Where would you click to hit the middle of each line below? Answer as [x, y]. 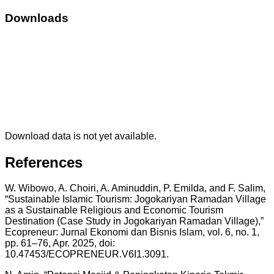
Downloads [37, 18]
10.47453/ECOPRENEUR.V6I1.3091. [87, 254]
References [44, 162]
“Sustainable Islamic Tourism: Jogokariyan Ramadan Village [135, 199]
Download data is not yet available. [81, 136]
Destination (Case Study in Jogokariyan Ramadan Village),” [134, 221]
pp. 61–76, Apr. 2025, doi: [60, 243]
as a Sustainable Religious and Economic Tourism [114, 210]
